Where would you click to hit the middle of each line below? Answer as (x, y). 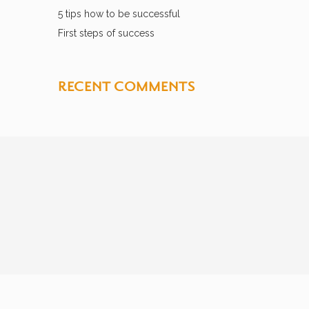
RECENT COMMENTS (126, 86)
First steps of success (106, 33)
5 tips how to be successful (119, 13)
